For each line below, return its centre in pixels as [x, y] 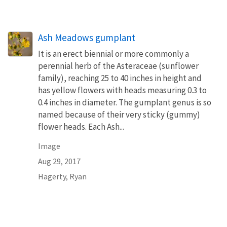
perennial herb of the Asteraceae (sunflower [118, 66]
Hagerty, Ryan [62, 176]
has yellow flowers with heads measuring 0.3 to [122, 90]
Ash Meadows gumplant [87, 37]
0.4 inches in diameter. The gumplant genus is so [125, 102]
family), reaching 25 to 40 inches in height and [120, 78]
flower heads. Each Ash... [81, 126]
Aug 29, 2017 [59, 161]
